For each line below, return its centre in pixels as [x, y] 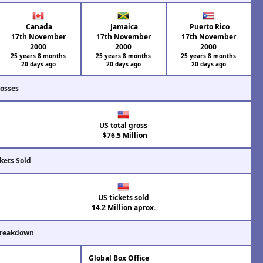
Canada [38, 26]
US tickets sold [123, 197]
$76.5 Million [124, 135]
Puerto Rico [208, 26]
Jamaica [124, 26]
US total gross [124, 125]
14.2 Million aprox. [123, 207]
